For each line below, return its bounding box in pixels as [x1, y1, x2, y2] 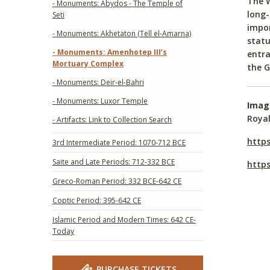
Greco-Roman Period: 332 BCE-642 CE [52, 175, 181, 186]
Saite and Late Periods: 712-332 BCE [52, 156, 175, 167]
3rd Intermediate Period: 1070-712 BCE [52, 137, 186, 148]
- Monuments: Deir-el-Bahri [52, 77, 144, 87]
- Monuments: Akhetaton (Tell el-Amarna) [52, 28, 191, 39]
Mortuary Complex [52, 58, 124, 69]
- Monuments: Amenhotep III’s [52, 46, 167, 57]
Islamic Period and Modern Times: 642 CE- [52, 214, 196, 225]
